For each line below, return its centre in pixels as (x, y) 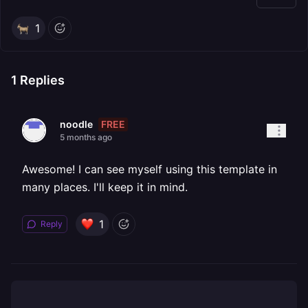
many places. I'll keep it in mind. (105, 187)
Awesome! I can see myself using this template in (150, 169)
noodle (76, 124)
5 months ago (86, 137)
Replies (41, 80)
